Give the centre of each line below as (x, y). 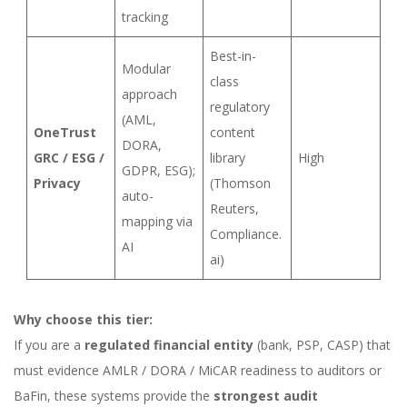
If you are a (49, 345)
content (233, 132)
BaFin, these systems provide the (114, 396)
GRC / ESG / (69, 158)
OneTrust (65, 132)
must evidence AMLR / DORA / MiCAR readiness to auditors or (198, 370)
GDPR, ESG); (159, 170)
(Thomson (240, 183)
